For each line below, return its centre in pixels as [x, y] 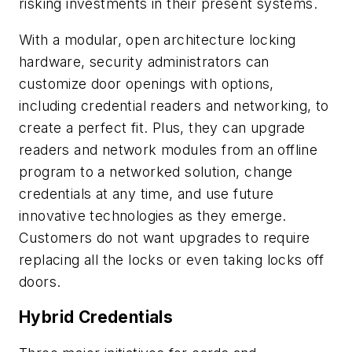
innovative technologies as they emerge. [153, 215]
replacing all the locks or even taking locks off [172, 259]
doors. [40, 281]
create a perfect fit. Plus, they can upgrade [162, 127]
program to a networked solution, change [156, 171]
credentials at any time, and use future [147, 193]
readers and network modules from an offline [169, 149]
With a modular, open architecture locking [158, 39]
